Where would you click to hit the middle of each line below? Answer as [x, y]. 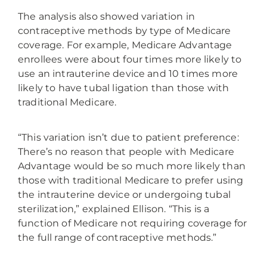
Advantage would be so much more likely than [132, 166]
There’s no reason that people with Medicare [126, 151]
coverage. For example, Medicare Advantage [125, 45]
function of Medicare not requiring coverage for [133, 223]
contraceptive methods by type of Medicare [125, 30]
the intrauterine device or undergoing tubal [124, 194]
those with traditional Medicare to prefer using [131, 180]
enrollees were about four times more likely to [130, 59]
